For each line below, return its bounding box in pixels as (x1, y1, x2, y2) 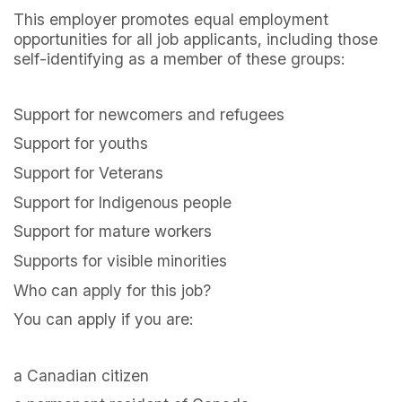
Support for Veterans (13, 163, 163, 183)
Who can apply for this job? (13, 280, 211, 300)
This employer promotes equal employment (13, 9, 328, 29)
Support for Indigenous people (13, 192, 232, 212)
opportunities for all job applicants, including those (13, 29, 378, 48)
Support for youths (13, 134, 148, 153)
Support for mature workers (13, 222, 212, 241)
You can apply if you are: (13, 310, 193, 329)
